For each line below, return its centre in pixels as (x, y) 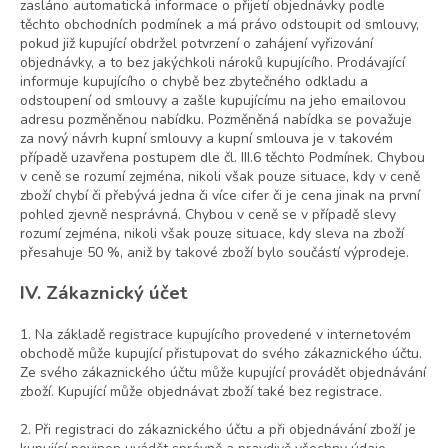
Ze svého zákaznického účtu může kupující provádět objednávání (223, 373)
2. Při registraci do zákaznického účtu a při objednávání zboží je (218, 430)
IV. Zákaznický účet (104, 293)
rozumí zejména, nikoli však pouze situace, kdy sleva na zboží (212, 234)
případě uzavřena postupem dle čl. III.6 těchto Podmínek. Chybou (222, 158)
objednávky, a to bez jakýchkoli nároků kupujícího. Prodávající (212, 63)
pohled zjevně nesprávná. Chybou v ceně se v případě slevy (208, 215)
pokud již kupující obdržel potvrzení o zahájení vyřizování (196, 44)
